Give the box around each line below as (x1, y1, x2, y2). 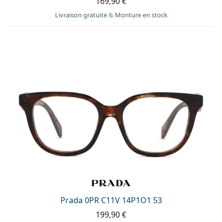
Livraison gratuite (55, 10, 109, 20)
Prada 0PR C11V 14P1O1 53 (60, 194, 162, 206)
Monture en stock (114, 10, 167, 20)
